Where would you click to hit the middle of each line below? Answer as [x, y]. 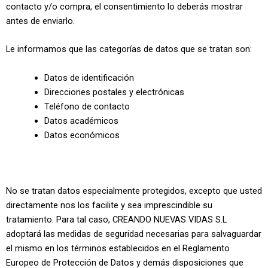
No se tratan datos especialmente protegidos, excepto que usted [134, 191]
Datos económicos [82, 135]
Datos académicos [81, 121]
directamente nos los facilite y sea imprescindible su [109, 205]
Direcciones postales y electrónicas [114, 92]
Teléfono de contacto [87, 106]
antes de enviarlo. [40, 21]
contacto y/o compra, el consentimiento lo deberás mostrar [124, 7]
